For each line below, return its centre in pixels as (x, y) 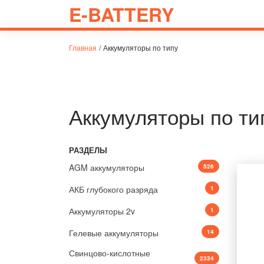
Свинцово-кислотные (110, 253)
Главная (83, 47)
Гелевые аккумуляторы (114, 233)
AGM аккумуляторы (107, 167)
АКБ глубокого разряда (113, 189)
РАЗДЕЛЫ (88, 150)
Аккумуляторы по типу (141, 47)
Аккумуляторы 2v (102, 211)
